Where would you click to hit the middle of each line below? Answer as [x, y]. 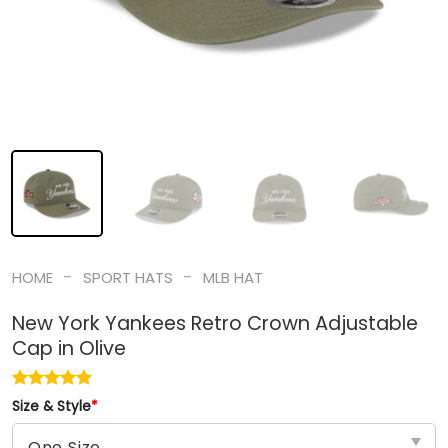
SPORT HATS [127, 277]
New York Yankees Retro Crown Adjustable [214, 324]
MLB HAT [233, 277]
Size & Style [51, 407]
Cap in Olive [68, 349]
